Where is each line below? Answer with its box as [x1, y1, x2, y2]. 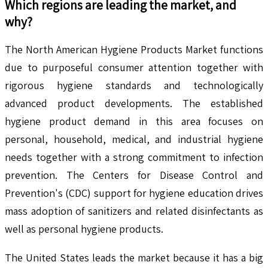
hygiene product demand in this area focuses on [5, 114, 263, 129]
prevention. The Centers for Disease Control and [5, 168, 263, 182]
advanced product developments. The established [5, 96, 263, 111]
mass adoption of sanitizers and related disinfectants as [5, 204, 263, 218]
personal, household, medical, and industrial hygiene [5, 132, 263, 147]
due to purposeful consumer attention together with [5, 60, 263, 75]
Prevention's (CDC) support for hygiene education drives [5, 186, 263, 200]
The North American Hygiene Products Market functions [5, 42, 263, 57]
